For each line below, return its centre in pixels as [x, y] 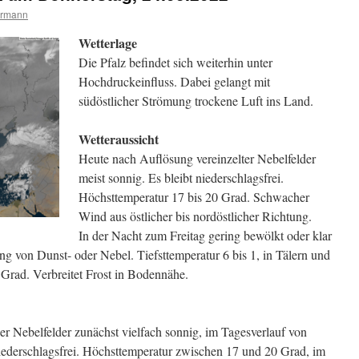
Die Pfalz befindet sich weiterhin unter [175, 62]
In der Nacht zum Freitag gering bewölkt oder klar [205, 235]
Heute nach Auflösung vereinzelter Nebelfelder [197, 158]
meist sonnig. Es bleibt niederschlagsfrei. [181, 177]
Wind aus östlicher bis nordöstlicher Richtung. [195, 216]
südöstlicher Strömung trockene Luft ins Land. [196, 101]
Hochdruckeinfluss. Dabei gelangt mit [174, 81]
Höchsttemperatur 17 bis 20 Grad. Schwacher [194, 197]
